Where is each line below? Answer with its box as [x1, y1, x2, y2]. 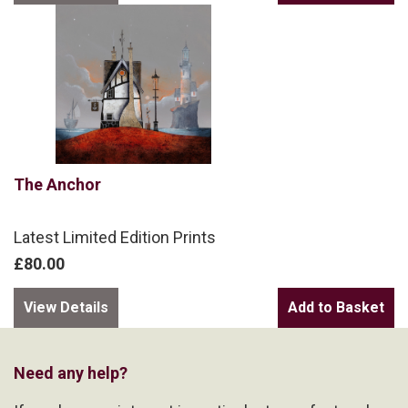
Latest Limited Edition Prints [14, 227, 216, 247]
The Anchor [14, 174, 101, 194]
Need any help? [14, 362, 127, 382]
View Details [24, 298, 108, 316]
